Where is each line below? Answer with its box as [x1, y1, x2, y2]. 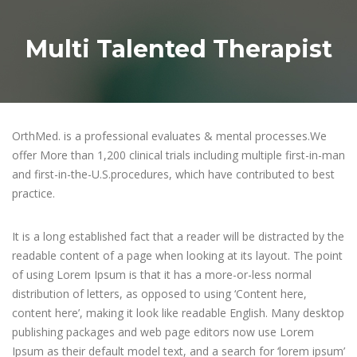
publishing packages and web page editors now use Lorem [12, 324, 314, 339]
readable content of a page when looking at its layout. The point [12, 248, 343, 263]
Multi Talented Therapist [25, 34, 332, 64]
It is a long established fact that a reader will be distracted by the [12, 229, 344, 244]
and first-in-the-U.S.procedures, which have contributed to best [12, 167, 335, 182]
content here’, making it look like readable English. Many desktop [12, 305, 344, 320]
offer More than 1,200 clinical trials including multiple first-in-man [12, 147, 345, 163]
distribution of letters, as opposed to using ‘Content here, [12, 286, 307, 301]
